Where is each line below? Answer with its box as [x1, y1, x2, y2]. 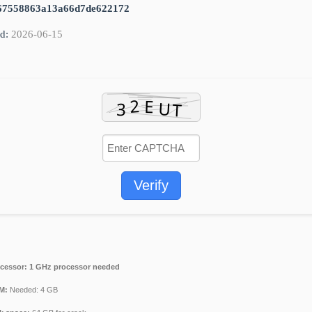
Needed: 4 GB [7, 285, 58, 294]
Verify [134, 177, 169, 193]
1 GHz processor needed [26, 262, 120, 271]
